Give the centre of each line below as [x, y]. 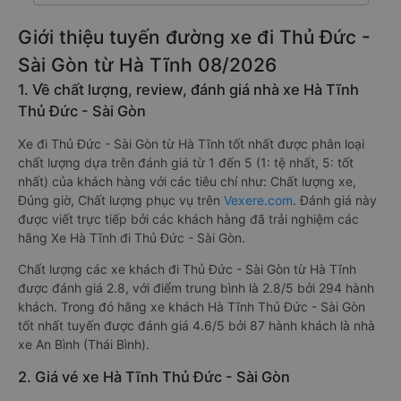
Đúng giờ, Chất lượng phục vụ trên [121, 200]
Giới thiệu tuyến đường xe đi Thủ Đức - [194, 37]
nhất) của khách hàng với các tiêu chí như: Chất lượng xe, [187, 181]
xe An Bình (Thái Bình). [84, 344]
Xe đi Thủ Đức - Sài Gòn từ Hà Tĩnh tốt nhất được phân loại [191, 144]
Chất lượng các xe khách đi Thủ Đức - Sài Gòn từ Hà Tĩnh [187, 269]
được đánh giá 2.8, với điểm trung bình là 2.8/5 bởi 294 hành [196, 288]
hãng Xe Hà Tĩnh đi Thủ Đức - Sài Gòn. [132, 238]
